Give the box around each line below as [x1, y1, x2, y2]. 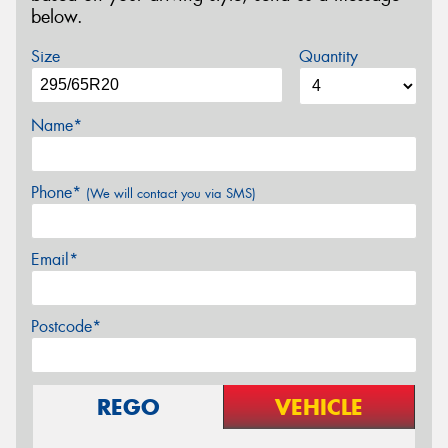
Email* [31, 248, 78, 270]
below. [31, 4, 83, 29]
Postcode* [31, 315, 101, 337]
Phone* [31, 181, 86, 203]
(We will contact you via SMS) [86, 184, 256, 202]
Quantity [298, 45, 358, 67]
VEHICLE [275, 392, 363, 421]
